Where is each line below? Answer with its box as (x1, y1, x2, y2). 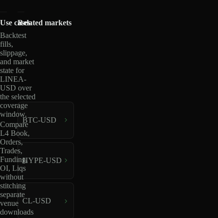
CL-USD (22, 197, 51, 205)
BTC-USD (22, 115, 56, 124)
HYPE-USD (22, 156, 62, 164)
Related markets (17, 18, 72, 27)
